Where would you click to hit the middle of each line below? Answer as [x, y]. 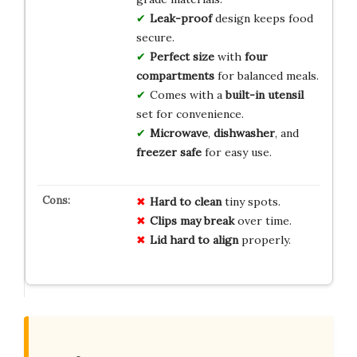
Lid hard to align [194, 239]
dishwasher [244, 133]
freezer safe [169, 152]
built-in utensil [264, 94]
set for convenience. [190, 114]
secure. [155, 37]
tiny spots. [251, 201]
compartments [175, 75]
